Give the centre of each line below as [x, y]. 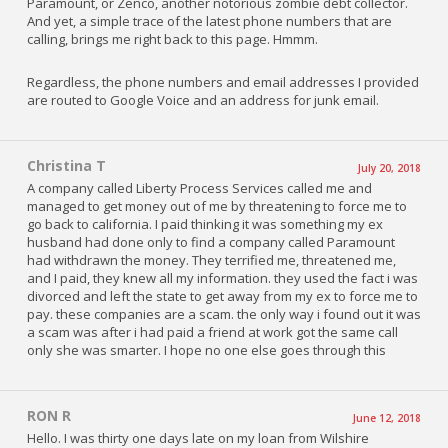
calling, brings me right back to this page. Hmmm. [172, 38]
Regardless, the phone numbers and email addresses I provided [223, 81]
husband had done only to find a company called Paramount [211, 242]
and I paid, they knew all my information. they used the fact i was [222, 278]
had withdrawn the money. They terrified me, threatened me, [211, 260]
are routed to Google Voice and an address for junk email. [203, 99]
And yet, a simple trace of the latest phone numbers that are [209, 20]
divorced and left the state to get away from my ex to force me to [222, 296]
